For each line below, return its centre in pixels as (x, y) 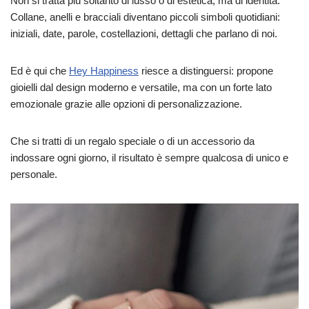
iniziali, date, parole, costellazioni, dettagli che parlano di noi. (144, 33)
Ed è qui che (40, 70)
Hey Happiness (104, 70)
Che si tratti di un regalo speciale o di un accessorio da (132, 141)
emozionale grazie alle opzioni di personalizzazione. (126, 103)
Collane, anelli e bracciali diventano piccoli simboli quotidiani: (145, 17)
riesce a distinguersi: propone (206, 70)
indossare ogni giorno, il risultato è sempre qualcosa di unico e (149, 157)
